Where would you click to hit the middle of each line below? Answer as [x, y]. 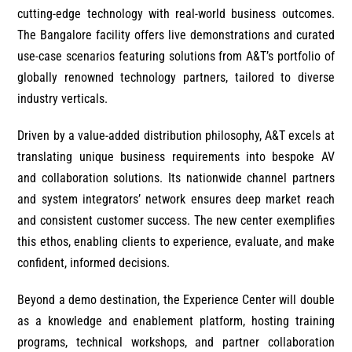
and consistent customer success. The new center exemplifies [176, 220]
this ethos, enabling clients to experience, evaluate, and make [176, 241]
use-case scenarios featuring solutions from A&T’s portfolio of [176, 56]
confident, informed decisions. [94, 262]
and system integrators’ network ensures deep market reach [176, 199]
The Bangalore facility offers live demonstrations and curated [176, 35]
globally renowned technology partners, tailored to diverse [176, 77]
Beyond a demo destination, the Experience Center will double [176, 299]
